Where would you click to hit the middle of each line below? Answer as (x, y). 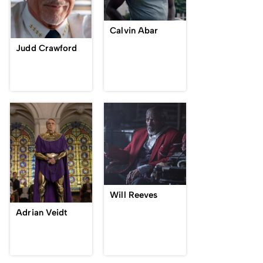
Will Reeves (134, 195)
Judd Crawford (47, 48)
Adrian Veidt (42, 213)
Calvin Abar (134, 31)
